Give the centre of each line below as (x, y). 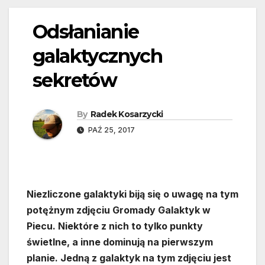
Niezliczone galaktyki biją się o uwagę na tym (132, 194)
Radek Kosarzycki (127, 114)
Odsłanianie (86, 32)
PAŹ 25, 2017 (111, 130)
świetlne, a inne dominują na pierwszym (120, 242)
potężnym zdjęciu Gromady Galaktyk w (119, 210)
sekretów (75, 80)
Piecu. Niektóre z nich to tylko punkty (115, 226)
